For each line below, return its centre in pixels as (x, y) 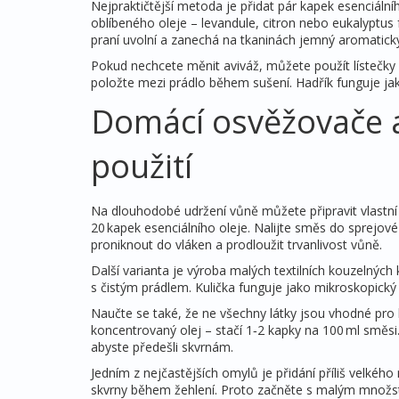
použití (142, 166)
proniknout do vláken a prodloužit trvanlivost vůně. (236, 244)
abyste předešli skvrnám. (162, 347)
